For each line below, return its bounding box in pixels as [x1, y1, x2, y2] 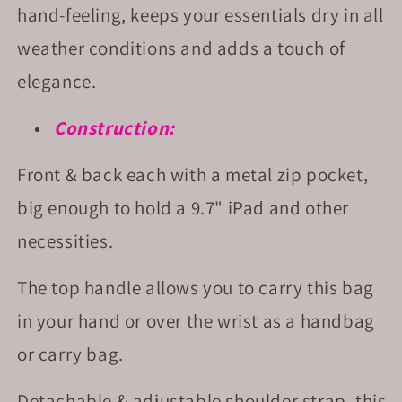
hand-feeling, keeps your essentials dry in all [17, 3, 384, 27]
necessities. [17, 229, 126, 253]
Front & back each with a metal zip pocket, [17, 162, 369, 187]
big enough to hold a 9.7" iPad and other [17, 196, 350, 220]
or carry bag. [17, 342, 124, 366]
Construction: [54, 116, 179, 140]
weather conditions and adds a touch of [17, 36, 345, 60]
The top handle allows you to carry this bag [17, 275, 374, 300]
